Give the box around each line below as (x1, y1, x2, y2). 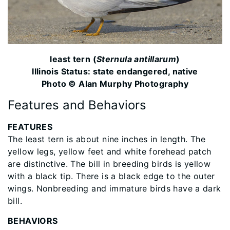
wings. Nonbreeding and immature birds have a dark (8, 183, 221, 194)
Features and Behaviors (8, 98, 146, 113)
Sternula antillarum (96, 54, 177, 65)
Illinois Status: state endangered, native (32, 66, 198, 77)
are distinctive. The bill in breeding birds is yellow (8, 159, 211, 169)
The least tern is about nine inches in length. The (8, 134, 206, 145)
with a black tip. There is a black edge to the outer (8, 171, 215, 182)
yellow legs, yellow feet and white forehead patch (8, 146, 212, 157)
